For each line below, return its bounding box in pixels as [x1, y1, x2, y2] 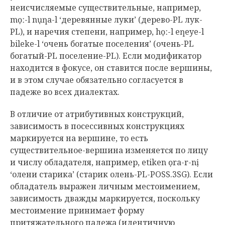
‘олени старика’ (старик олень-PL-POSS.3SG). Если [10, 169, 213, 180]
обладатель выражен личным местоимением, [10, 181, 200, 192]
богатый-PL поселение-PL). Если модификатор [10, 50, 201, 61]
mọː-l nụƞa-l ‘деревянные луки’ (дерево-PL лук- [10, 14, 202, 25]
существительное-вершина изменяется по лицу [10, 145, 208, 156]
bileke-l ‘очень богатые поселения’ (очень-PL [10, 38, 194, 49]
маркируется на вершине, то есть [10, 133, 148, 144]
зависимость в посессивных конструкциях [10, 121, 184, 132]
